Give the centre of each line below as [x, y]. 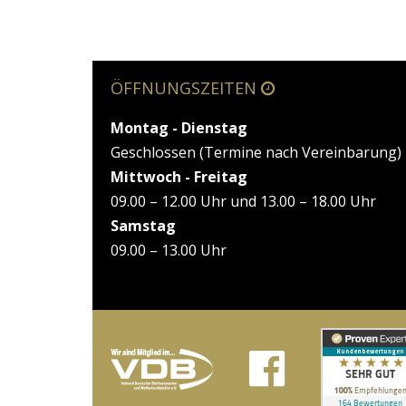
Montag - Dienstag [179, 127]
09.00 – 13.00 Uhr [169, 250]
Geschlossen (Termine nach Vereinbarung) [256, 152]
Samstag [143, 225]
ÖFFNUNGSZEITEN [186, 87]
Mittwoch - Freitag [179, 176]
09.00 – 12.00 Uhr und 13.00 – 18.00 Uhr [243, 201]
